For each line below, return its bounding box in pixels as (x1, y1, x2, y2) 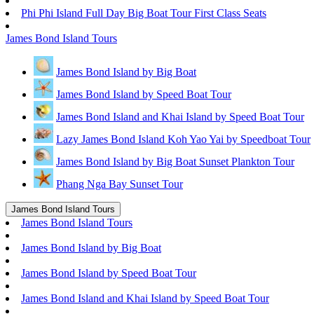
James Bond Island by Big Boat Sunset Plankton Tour (56, 156, 294, 168)
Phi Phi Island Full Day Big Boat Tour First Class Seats (21, 7, 266, 19)
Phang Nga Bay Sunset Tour (56, 178, 183, 190)
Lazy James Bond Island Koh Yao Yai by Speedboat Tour (56, 133, 310, 145)
